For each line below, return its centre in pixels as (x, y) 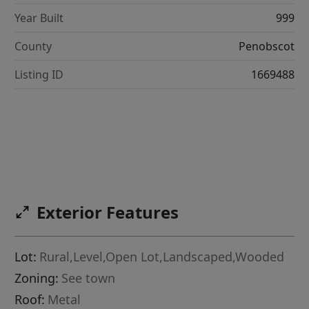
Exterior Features (108, 212)
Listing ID (39, 74)
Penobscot (266, 46)
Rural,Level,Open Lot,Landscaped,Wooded (162, 257)
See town (89, 278)
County (33, 46)
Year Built (39, 18)
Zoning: (37, 278)
